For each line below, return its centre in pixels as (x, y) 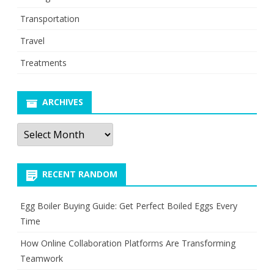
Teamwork (42, 259)
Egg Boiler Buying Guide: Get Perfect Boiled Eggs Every (129, 206)
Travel (32, 41)
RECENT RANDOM (80, 174)
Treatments (43, 63)
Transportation (50, 19)
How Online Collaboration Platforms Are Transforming (128, 243)
